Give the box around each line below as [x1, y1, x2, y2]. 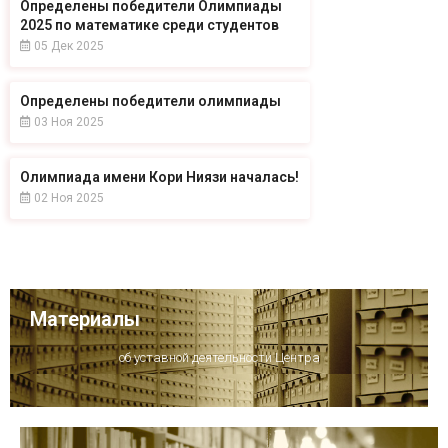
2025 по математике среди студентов [20, 16, 279, 33]
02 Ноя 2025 [31, 190, 104, 205]
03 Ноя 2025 [31, 114, 104, 129]
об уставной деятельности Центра [118, 349, 320, 365]
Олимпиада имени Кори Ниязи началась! [20, 168, 299, 185]
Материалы [30, 306, 140, 331]
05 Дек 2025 [31, 38, 104, 53]
